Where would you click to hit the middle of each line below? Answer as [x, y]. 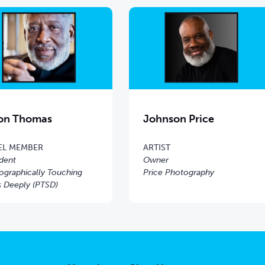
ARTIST [156, 147]
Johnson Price [178, 119]
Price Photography [178, 172]
